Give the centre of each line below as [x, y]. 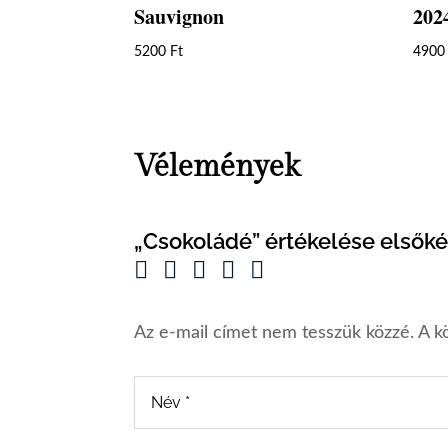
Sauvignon [179, 17]
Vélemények [217, 166]
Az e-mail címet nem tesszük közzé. [274, 332]
